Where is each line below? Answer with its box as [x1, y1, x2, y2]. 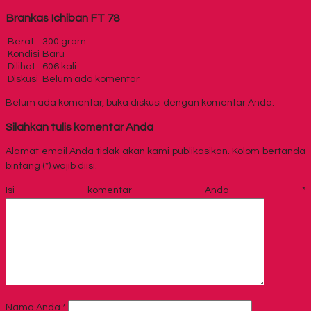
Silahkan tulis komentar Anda [6, 121, 153, 133]
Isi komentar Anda [6, 185, 229, 195]
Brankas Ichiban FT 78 [6, 12, 119, 24]
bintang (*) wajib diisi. [6, 160, 97, 171]
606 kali [42, 62, 76, 72]
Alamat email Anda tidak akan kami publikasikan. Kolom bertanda [6, 146, 305, 156]
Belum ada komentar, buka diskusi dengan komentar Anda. [6, 98, 274, 108]
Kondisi [8, 49, 40, 60]
